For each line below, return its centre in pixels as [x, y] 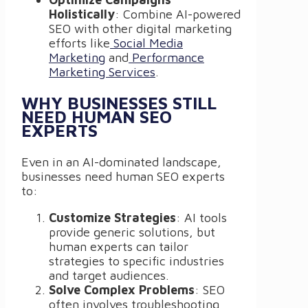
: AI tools [201, 217]
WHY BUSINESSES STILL [119, 102]
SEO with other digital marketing [140, 28]
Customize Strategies [112, 217]
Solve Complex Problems [122, 289]
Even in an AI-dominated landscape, [121, 162]
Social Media [148, 43]
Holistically [82, 14]
